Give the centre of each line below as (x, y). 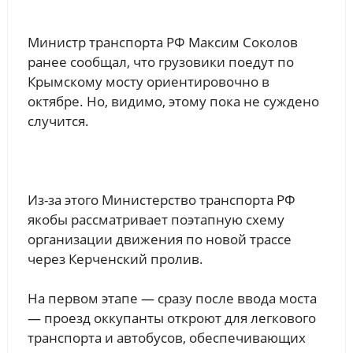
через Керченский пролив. (115, 258)
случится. (58, 121)
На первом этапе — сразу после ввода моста (172, 298)
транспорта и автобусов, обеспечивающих (166, 337)
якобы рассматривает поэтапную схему (156, 219)
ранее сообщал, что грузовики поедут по (160, 61)
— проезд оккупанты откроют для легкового (171, 318)
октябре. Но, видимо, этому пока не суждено (173, 101)
